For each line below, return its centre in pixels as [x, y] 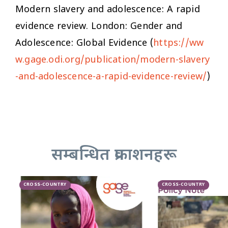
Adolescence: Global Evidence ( [84, 43]
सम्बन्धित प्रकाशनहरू [114, 155]
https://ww [179, 43]
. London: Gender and [134, 26]
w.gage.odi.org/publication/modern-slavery [113, 60]
